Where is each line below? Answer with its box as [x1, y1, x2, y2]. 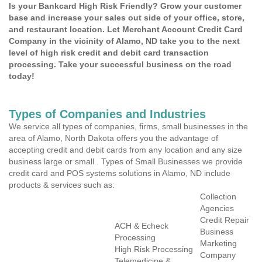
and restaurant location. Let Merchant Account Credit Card [9, 25, 243, 34]
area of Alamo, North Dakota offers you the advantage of [9, 133, 218, 143]
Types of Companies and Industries [9, 108, 206, 120]
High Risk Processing [115, 244, 193, 254]
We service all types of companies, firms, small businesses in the [9, 122, 248, 131]
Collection [200, 192, 236, 201]
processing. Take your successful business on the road [9, 60, 232, 69]
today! [9, 71, 35, 81]
